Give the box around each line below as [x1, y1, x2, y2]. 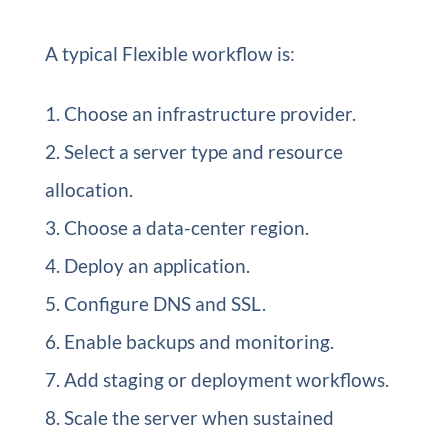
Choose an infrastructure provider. [63, 102, 356, 125]
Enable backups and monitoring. [63, 330, 334, 353]
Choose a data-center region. [63, 216, 309, 239]
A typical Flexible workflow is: [44, 42, 295, 65]
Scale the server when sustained [63, 406, 334, 429]
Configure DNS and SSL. [63, 292, 266, 315]
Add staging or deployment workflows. [63, 368, 389, 391]
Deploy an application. [63, 254, 250, 277]
